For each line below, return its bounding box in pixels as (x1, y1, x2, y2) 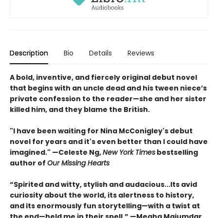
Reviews (127, 48, 154, 58)
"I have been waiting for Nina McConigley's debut (10, 126, 193, 136)
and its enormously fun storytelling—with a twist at (10, 200, 200, 211)
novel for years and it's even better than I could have (10, 136, 208, 146)
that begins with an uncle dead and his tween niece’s (10, 83, 207, 93)
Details (89, 48, 112, 58)
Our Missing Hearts (47, 158, 109, 168)
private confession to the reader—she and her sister (10, 93, 206, 104)
